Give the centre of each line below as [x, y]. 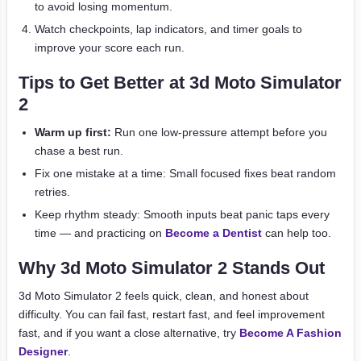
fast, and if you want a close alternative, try [129, 333]
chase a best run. [79, 151]
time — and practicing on [100, 233]
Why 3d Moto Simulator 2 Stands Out [172, 268]
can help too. [297, 233]
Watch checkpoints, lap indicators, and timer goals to [168, 29]
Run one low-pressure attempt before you [219, 132]
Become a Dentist [214, 233]
